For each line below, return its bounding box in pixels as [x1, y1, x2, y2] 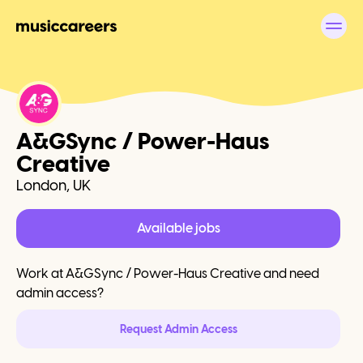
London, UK [16, 177, 91, 194]
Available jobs [136, 220, 220, 236]
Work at [16, 266, 66, 281]
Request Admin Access [119, 322, 237, 336]
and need [261, 266, 319, 281]
